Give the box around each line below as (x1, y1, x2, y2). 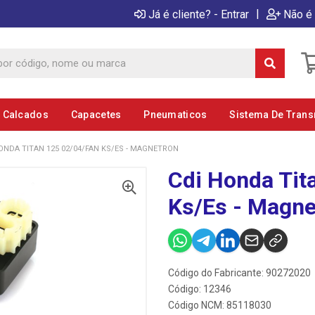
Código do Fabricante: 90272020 (168, 267, 311, 278)
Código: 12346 (168, 283, 231, 295)
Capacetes (70, 109, 122, 120)
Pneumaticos (143, 109, 207, 120)
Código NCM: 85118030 (168, 300, 271, 311)
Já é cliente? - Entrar (148, 7, 249, 21)
